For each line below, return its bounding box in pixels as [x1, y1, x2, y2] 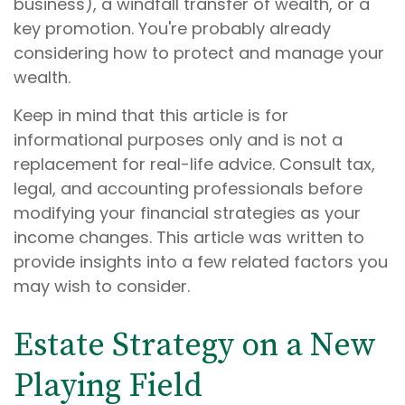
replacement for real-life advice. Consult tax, [14, 153, 375, 175]
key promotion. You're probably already [14, 17, 331, 40]
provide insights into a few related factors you [14, 250, 388, 273]
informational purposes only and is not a [14, 128, 343, 151]
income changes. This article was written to [14, 226, 364, 249]
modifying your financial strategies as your [14, 202, 361, 224]
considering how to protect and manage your [14, 42, 384, 64]
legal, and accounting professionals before [14, 177, 363, 200]
